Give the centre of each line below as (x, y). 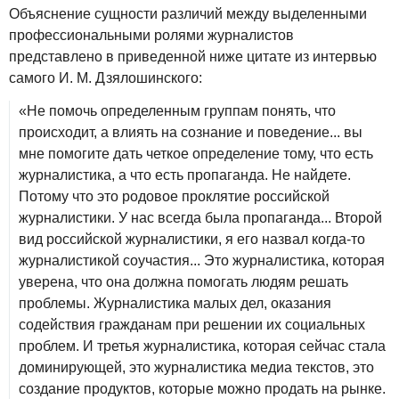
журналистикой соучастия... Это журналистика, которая (202, 260)
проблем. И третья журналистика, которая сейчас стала (202, 346)
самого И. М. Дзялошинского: (106, 78)
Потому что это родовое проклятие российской (174, 196)
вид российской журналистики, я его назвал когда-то (192, 239)
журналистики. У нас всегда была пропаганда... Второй (200, 217)
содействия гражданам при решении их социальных (192, 324)
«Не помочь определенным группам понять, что (177, 110)
